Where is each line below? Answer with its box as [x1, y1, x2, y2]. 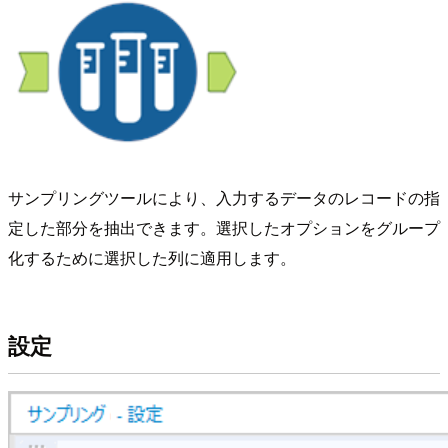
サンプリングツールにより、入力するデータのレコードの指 [8, 185, 440, 209]
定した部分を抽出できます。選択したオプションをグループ [8, 215, 440, 239]
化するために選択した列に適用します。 [8, 245, 296, 269]
